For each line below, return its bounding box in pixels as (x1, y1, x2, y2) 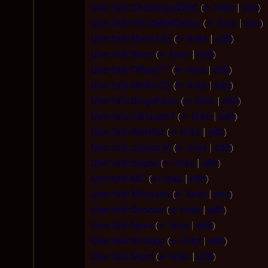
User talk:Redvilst (91, 126, 164, 138)
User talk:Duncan (91, 203, 164, 215)
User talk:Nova (91, 219, 153, 231)
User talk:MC (91, 172, 146, 184)
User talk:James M (91, 141, 170, 153)
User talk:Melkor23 (91, 79, 170, 91)
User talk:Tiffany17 (91, 63, 169, 75)
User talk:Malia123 (91, 32, 171, 44)
